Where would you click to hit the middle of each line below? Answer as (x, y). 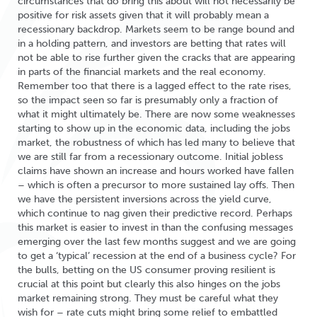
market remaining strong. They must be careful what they (148, 298)
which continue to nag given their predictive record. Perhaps (155, 213)
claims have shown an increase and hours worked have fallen (156, 171)
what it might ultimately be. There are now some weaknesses (156, 114)
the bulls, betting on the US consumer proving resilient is (146, 270)
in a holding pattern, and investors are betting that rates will (152, 44)
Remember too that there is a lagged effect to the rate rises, (155, 86)
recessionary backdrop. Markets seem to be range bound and (156, 29)
